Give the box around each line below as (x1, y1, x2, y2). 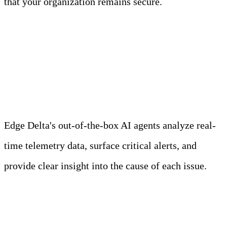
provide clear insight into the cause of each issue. (4, 160, 207, 172)
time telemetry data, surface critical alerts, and (4, 140, 197, 152)
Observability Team (4, 67, 158, 88)
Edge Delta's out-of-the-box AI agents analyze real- (4, 120, 216, 131)
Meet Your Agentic (4, 44, 149, 64)
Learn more (4, 184, 41, 193)
